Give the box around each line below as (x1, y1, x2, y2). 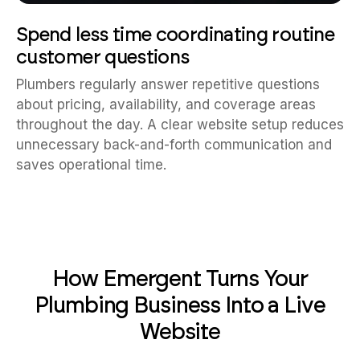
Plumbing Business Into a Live (35, 291, 325, 318)
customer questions (16, 45, 190, 68)
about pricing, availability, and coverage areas (16, 96, 316, 112)
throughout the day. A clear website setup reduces (16, 117, 344, 133)
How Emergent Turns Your (52, 264, 308, 292)
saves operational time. (16, 157, 166, 173)
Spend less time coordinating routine (16, 22, 334, 46)
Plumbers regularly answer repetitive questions (16, 76, 320, 92)
